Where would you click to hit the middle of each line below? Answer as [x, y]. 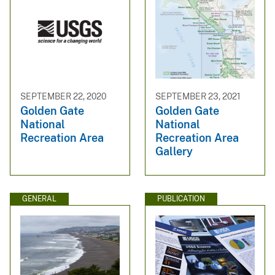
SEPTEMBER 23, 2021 [198, 97]
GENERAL [39, 199]
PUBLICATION [181, 199]
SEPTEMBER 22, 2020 [63, 97]
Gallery [174, 152]
